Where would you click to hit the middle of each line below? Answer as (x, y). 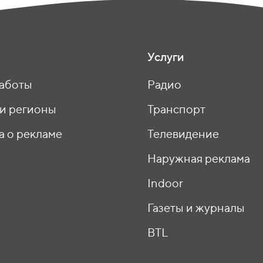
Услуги (166, 57)
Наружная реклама (199, 158)
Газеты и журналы (196, 208)
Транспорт (176, 109)
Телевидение (183, 134)
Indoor (165, 183)
